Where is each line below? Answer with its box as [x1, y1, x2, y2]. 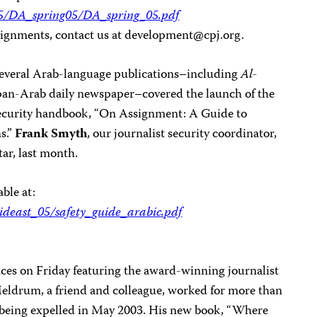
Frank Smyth [15, 124, 88, 145]
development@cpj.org [125, 25, 242, 47]
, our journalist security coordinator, [87, 124, 277, 145]
